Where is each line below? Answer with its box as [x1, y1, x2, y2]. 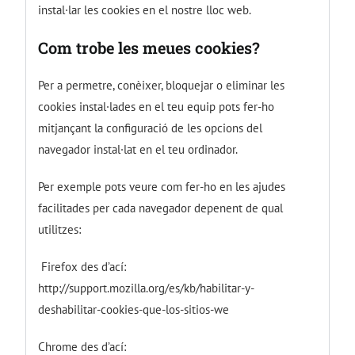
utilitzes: [38, 221, 82, 237]
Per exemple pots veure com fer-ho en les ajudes [38, 178, 286, 194]
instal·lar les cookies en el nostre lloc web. [38, 2, 252, 17]
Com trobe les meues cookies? [38, 36, 261, 58]
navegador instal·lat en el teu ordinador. [38, 141, 239, 157]
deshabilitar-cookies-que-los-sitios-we [38, 301, 230, 317]
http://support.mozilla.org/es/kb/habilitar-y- [38, 280, 255, 296]
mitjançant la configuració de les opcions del [38, 120, 263, 136]
